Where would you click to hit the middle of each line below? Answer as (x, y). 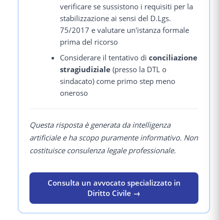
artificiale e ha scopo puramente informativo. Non (114, 137)
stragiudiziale (85, 69)
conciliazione (173, 58)
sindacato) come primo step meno (118, 81)
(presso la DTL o (139, 69)
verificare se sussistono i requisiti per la (127, 7)
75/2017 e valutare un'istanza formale (125, 30)
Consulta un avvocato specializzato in (114, 182)
